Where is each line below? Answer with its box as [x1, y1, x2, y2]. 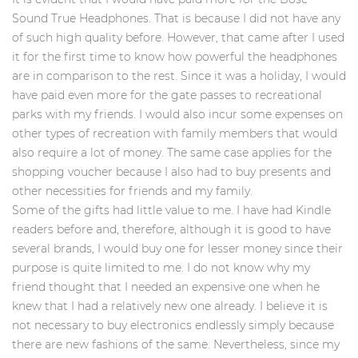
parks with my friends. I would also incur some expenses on [12, 106, 343, 121]
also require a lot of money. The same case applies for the [12, 145, 332, 160]
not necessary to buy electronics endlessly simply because [12, 317, 334, 332]
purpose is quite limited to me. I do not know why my [12, 260, 310, 275]
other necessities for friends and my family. [12, 183, 253, 198]
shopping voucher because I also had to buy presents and [12, 164, 331, 179]
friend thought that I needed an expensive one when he [12, 279, 320, 294]
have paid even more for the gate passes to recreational [12, 87, 322, 102]
